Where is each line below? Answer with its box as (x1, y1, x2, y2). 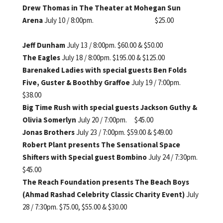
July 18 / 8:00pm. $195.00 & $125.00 (61, 52, 165, 62)
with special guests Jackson (72, 102, 169, 112)
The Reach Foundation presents (22, 177, 135, 187)
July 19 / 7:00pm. (131, 77, 181, 87)
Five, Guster (22, 77, 66, 87)
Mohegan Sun (133, 2, 181, 12)
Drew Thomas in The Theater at (22, 2, 134, 12)
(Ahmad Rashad (22, 189, 77, 199)
